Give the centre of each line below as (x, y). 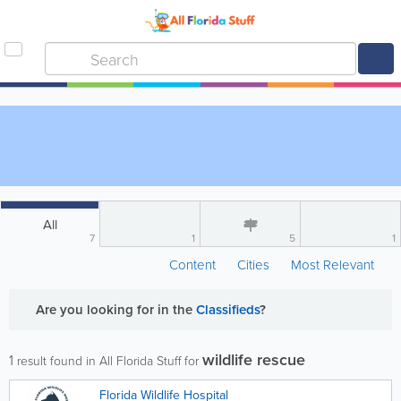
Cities (253, 264)
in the (177, 309)
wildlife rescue (254, 359)
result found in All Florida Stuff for (108, 360)
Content (194, 264)
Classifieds (228, 309)
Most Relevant (333, 264)
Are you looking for (97, 309)
